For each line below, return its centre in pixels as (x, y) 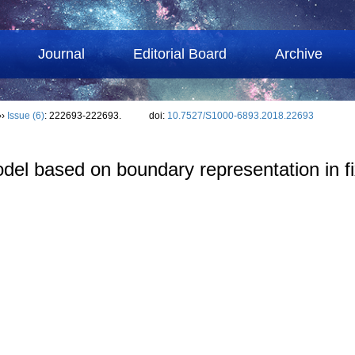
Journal (62, 54)
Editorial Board (180, 54)
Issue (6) (26, 116)
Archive (299, 54)
